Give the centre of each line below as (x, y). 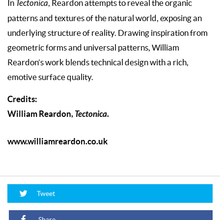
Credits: (22, 99)
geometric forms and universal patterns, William (93, 47)
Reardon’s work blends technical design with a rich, (98, 62)
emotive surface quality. (50, 77)
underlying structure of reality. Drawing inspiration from (108, 33)
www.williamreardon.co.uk (57, 141)
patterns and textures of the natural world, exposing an (105, 18)
